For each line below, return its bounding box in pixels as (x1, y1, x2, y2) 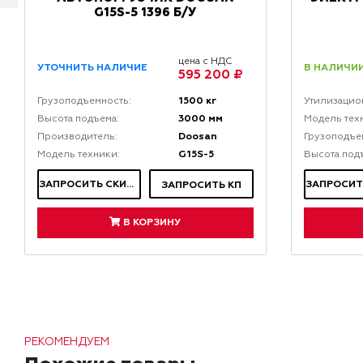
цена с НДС (177, 56, 233, 66)
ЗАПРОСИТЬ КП (161, 179, 242, 192)
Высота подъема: (36, 114, 119, 125)
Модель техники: (36, 150, 120, 160)
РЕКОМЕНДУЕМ (24, 336, 109, 348)
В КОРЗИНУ (123, 216, 181, 229)
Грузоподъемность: (36, 96, 131, 107)
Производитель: (36, 132, 117, 143)
